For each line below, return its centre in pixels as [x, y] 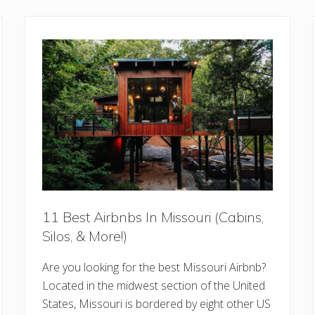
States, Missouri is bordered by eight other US [156, 304]
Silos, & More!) [84, 236]
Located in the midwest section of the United [153, 286]
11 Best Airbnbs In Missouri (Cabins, [153, 217]
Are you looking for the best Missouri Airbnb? [154, 268]
